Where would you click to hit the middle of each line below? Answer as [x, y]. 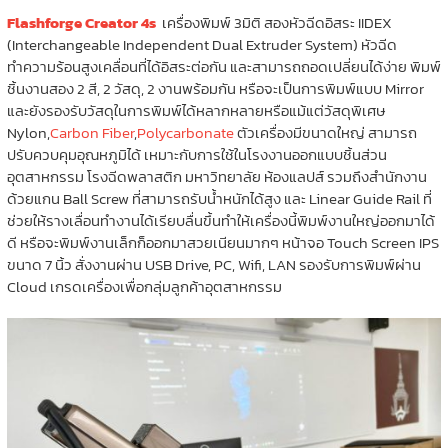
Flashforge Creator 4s [84, 22]
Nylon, [28, 132]
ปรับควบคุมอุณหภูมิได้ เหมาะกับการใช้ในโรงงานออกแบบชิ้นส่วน [196, 154]
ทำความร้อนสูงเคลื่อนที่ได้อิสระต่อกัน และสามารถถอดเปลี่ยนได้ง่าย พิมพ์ [223, 66]
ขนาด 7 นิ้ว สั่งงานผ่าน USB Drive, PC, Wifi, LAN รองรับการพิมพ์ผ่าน [213, 264]
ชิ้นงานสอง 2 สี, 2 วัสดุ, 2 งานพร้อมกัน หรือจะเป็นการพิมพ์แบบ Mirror [215, 88]
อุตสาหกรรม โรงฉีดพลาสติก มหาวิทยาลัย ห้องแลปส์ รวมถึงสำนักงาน [216, 176]
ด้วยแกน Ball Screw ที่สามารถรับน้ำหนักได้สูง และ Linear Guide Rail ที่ [219, 198]
